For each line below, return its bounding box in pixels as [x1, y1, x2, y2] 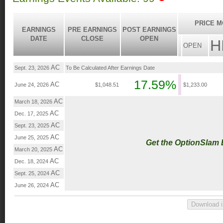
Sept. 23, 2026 [14, 65, 51, 71]
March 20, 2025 [14, 146, 54, 153]
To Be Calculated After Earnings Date [66, 65, 155, 71]
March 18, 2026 [14, 99, 54, 105]
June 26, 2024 [14, 182, 50, 189]
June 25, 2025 [14, 134, 50, 141]
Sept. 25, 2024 [14, 170, 51, 177]
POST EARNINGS [122, 26, 176, 34]
